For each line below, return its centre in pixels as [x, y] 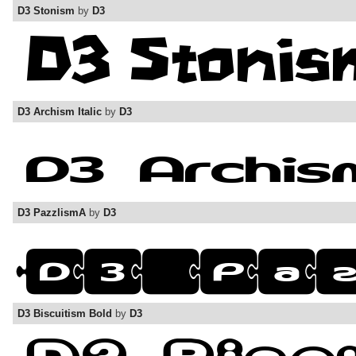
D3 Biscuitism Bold [65, 314]
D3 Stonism [46, 11]
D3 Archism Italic [60, 112]
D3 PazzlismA [52, 213]
